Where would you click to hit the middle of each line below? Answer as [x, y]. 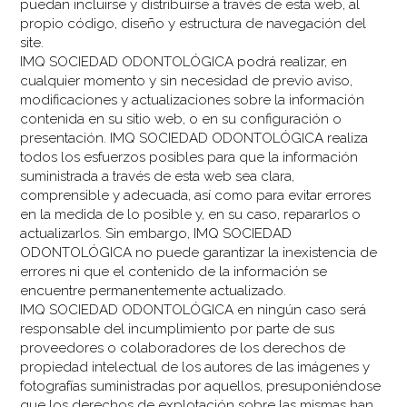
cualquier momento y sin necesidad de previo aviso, [187, 80]
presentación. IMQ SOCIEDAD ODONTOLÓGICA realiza [194, 138]
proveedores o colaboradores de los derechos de [183, 347]
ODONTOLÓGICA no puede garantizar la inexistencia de [199, 252]
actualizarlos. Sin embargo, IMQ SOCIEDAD [156, 233]
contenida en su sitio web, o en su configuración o [181, 119]
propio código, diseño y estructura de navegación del [194, 23]
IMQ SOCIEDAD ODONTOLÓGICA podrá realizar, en [184, 61]
